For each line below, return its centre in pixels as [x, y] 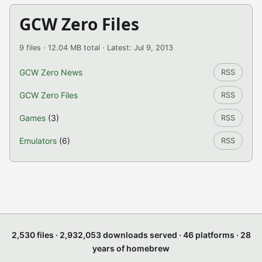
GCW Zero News [51, 72]
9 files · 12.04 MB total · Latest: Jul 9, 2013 [96, 48]
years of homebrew [131, 248]
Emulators [38, 141]
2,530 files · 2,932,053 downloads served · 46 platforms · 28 [131, 235]
